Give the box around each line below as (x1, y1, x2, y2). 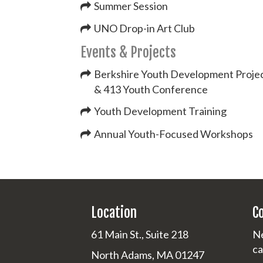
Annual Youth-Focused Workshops (94, 127, 254, 140)
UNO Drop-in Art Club (94, 22, 195, 35)
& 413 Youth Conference (94, 82, 208, 96)
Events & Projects (80, 43, 176, 61)
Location (91, 204, 137, 221)
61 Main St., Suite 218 (91, 227, 188, 241)
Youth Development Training (94, 104, 227, 118)
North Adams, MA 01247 (91, 248, 204, 261)
